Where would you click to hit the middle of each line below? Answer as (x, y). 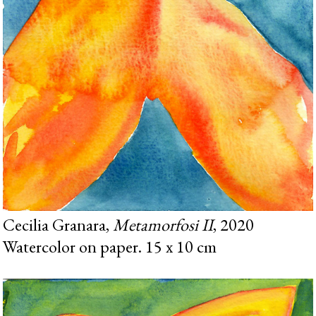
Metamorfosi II (163, 225)
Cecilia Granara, (58, 225)
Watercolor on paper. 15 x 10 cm (110, 247)
